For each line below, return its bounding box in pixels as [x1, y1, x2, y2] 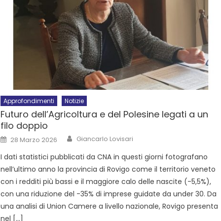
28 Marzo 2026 [10, 135, 58, 145]
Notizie [65, 97, 84, 106]
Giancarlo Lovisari [76, 134, 134, 144]
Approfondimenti [3, 97, 55, 106]
